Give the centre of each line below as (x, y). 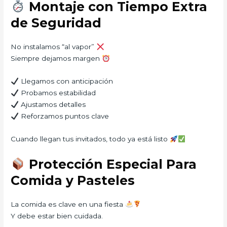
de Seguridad (56, 23)
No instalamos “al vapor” (54, 47)
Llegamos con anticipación (66, 81)
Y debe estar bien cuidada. (57, 216)
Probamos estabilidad (57, 93)
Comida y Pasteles (73, 181)
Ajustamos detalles (52, 105)
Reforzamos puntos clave (64, 116)
